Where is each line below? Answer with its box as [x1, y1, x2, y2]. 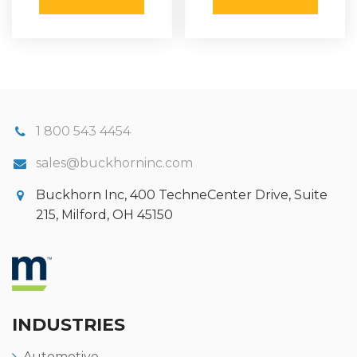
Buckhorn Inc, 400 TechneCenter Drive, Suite [36, 186, 328, 202]
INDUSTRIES [12, 313, 125, 335]
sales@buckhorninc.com [36, 155, 193, 171]
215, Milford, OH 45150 [36, 206, 173, 222]
